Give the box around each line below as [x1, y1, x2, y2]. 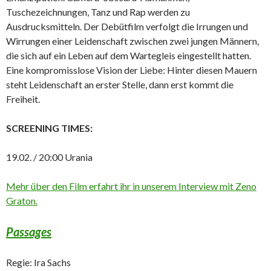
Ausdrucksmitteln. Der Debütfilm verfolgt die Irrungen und [6, 21, 248, 33]
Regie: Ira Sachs [6, 256, 71, 269]
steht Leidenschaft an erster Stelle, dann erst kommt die [6, 79, 233, 91]
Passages [6, 224, 51, 240]
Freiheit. [6, 93, 40, 105]
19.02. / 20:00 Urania [6, 151, 93, 163]
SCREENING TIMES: [6, 122, 93, 134]
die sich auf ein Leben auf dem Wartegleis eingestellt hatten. [6, 50, 251, 62]
